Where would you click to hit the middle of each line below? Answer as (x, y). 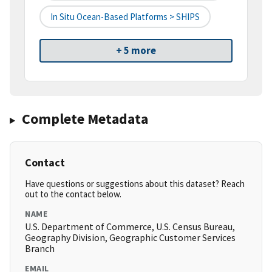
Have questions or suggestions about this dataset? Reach (135, 184)
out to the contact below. (73, 194)
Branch (40, 249)
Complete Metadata (85, 119)
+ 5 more (136, 51)
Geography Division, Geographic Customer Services (130, 238)
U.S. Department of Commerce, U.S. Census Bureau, (130, 227)
